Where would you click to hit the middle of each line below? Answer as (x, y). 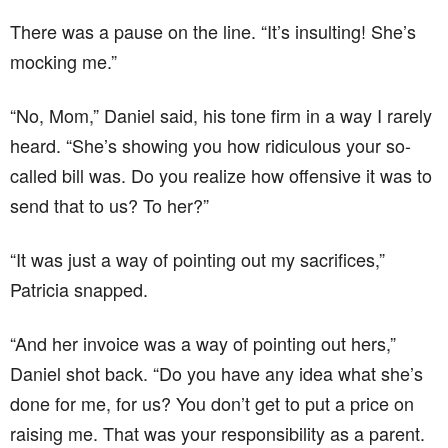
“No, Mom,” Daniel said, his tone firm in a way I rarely (221, 114)
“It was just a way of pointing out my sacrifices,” (197, 258)
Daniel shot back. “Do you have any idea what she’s (216, 372)
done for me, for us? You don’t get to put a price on (212, 402)
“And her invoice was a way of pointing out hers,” (203, 342)
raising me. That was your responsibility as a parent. (217, 432)
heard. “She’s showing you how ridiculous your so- (210, 144)
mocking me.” (63, 60)
